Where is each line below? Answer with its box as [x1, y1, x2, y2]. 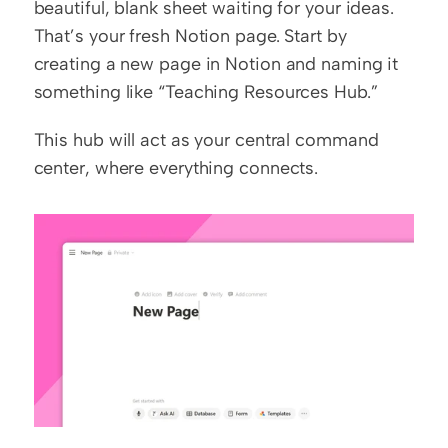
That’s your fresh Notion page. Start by [33, 24, 347, 47]
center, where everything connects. [33, 156, 319, 179]
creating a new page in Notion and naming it [33, 52, 399, 75]
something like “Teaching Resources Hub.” [33, 80, 378, 103]
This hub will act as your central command [33, 128, 379, 151]
